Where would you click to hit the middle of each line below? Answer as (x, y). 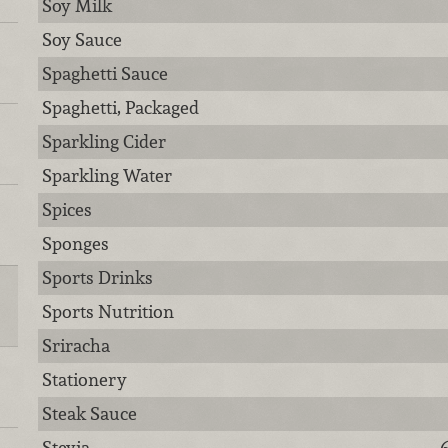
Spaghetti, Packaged (121, 107)
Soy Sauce (82, 39)
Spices (67, 209)
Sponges (76, 243)
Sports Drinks (98, 277)
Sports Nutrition (108, 311)
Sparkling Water (107, 175)
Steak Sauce (90, 413)
